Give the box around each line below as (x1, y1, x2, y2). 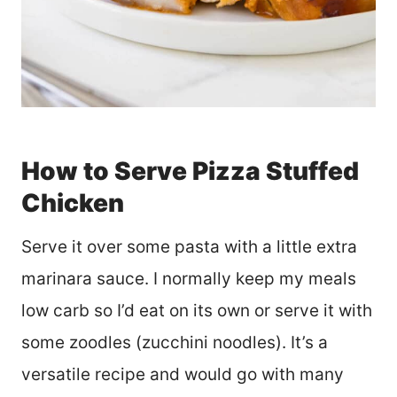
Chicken (21, 188, 124, 219)
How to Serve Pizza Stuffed (21, 156, 359, 187)
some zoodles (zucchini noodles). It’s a (21, 332, 328, 354)
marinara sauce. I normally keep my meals (21, 269, 356, 290)
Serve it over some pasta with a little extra (21, 237, 357, 258)
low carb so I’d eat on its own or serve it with (21, 300, 372, 322)
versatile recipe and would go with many (21, 364, 344, 385)
